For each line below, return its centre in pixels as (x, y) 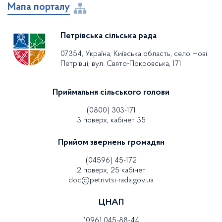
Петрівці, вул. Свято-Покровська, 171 (121, 64)
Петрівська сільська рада (109, 36)
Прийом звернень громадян (111, 142)
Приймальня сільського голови (111, 92)
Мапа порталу (39, 7)
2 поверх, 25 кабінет (111, 170)
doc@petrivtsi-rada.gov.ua (111, 180)
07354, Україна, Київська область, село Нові (134, 54)
